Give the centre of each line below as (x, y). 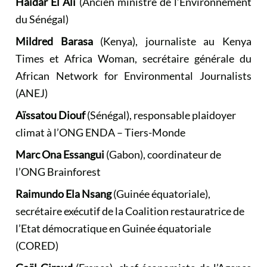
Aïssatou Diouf (50, 115)
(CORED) (37, 246)
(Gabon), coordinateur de (163, 154)
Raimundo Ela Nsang (63, 194)
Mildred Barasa (54, 41)
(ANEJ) (32, 93)
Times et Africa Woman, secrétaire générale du (133, 58)
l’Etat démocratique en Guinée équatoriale (113, 228)
